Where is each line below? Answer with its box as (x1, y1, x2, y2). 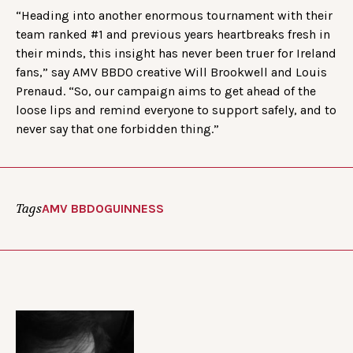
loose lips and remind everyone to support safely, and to (16, 102, 336, 117)
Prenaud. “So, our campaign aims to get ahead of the (16, 83, 316, 98)
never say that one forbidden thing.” (16, 121, 219, 136)
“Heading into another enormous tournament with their (16, 7, 333, 23)
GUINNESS (104, 200, 164, 216)
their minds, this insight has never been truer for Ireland (16, 45, 336, 61)
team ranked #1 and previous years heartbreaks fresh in (16, 26, 330, 42)
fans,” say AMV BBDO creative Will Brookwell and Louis (16, 64, 327, 80)
